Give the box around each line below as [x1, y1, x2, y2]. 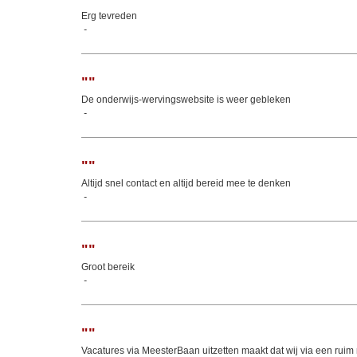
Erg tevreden [81, 10, 137, 22]
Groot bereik [81, 261, 135, 273]
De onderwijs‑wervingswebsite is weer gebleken [81, 94, 291, 105]
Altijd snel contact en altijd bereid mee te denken [81, 178, 291, 189]
